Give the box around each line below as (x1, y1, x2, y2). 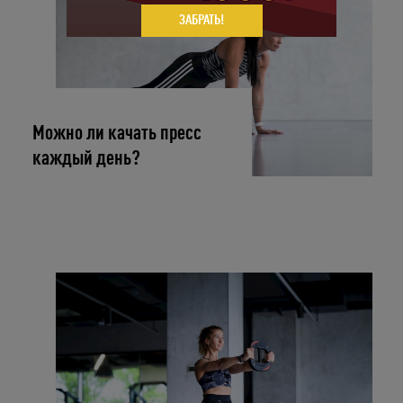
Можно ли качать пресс (32, 122, 202, 144)
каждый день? (32, 148, 141, 169)
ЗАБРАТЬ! (179, 13, 224, 28)
